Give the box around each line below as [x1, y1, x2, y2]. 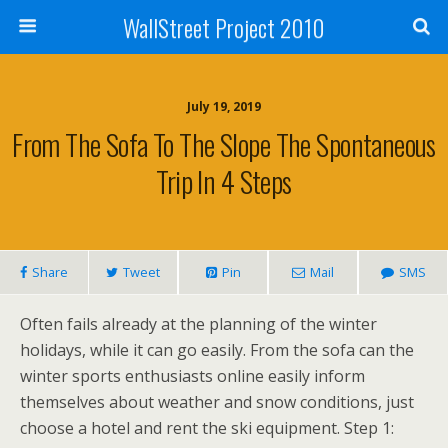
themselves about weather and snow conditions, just [20, 391, 414, 413]
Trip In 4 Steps [156, 160, 292, 202]
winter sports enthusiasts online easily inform [20, 365, 365, 387]
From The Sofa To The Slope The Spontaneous [12, 123, 436, 165]
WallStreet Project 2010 [123, 9, 325, 45]
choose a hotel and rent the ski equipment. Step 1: [20, 417, 394, 439]
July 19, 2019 [187, 98, 261, 115]
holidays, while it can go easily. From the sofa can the [20, 339, 414, 361]
